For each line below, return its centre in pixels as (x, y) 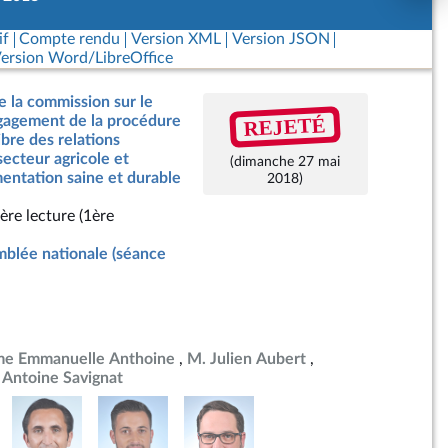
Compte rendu (70, 39)
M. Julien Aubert (246, 359)
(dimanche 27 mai (285, 161)
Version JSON (280, 39)
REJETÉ (285, 126)
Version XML (175, 39)
